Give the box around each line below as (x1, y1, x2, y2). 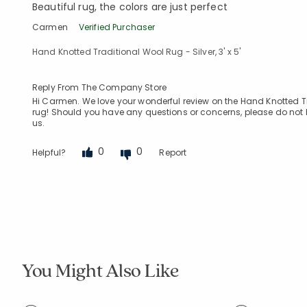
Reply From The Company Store (32, 82, 167, 93)
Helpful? (32, 147, 66, 158)
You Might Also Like (22, 257, 180, 282)
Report (159, 147, 187, 158)
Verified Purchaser (78, 21, 156, 33)
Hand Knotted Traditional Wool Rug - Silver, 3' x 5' (32, 46, 241, 58)
